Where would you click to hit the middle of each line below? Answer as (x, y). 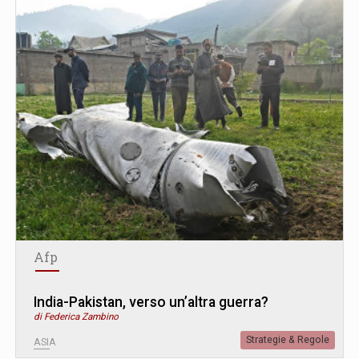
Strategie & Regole (288, 339)
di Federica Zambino (76, 316)
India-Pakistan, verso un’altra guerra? (151, 302)
